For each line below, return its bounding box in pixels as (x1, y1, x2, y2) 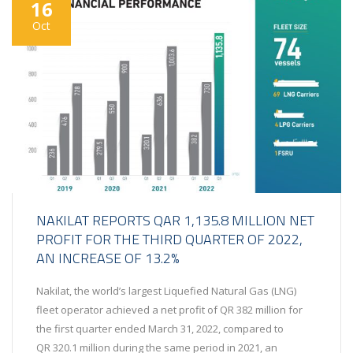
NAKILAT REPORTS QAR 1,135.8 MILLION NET (36, 210, 314, 232)
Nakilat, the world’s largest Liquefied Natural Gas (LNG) (36, 284, 296, 299)
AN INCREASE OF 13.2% (36, 247, 180, 269)
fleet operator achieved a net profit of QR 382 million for (36, 303, 303, 318)
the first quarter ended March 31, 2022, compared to (36, 321, 284, 336)
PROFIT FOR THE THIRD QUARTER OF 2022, (36, 229, 303, 251)
